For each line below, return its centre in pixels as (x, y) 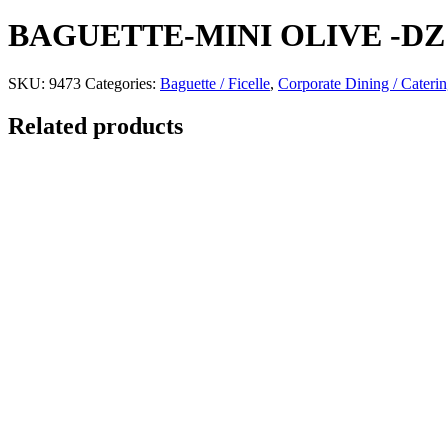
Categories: (122, 84)
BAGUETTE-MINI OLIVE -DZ (226, 34)
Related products (95, 125)
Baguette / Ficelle (215, 84)
